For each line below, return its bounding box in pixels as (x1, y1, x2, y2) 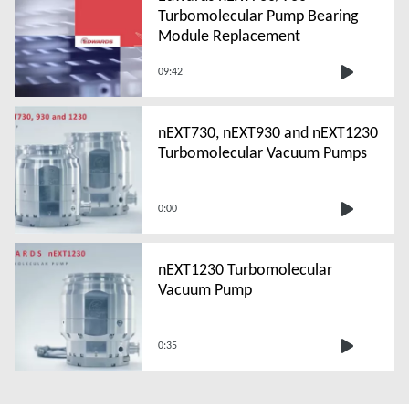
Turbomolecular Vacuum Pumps (157, 142, 367, 163)
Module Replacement (157, 25, 300, 46)
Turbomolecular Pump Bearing (157, 5, 358, 26)
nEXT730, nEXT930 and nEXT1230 (157, 121, 378, 142)
